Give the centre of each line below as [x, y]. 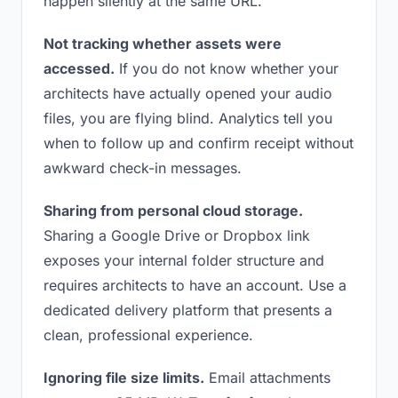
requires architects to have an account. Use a [195, 285]
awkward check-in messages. [143, 168]
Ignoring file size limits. [124, 378]
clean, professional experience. [148, 335]
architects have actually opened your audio [188, 93]
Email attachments [267, 378]
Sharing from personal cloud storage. [173, 211]
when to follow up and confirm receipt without [199, 143]
